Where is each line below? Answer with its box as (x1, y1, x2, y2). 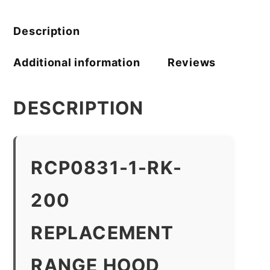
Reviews (167, 55, 216, 69)
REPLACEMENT (31, 221, 174, 243)
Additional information (13, 55, 140, 69)
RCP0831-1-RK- (31, 156, 182, 178)
